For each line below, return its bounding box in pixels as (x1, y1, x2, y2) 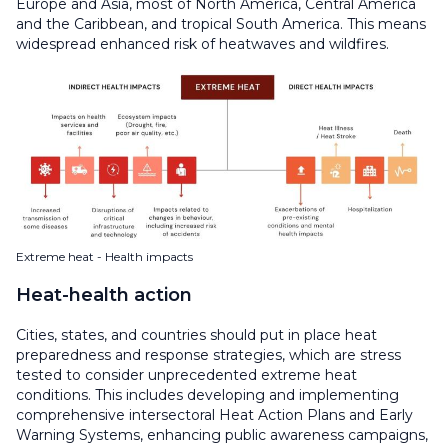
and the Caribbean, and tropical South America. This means (16, 14, 426, 33)
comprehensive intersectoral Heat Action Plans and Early (16, 405, 413, 424)
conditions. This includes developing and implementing (16, 385, 399, 404)
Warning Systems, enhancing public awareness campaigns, (16, 425, 428, 444)
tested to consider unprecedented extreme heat (16, 365, 357, 384)
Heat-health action (16, 283, 192, 306)
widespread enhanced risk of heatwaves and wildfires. (16, 34, 389, 53)
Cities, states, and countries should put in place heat (16, 325, 377, 344)
